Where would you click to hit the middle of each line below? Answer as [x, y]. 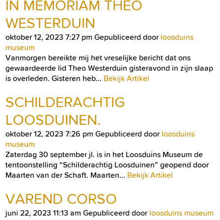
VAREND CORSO [61, 199]
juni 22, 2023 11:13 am [43, 213]
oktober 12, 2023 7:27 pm [49, 37]
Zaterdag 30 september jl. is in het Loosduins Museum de [104, 154]
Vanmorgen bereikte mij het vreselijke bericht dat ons [98, 57]
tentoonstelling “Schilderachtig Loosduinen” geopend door [107, 165]
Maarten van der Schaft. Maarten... [66, 175]
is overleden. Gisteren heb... [55, 78]
